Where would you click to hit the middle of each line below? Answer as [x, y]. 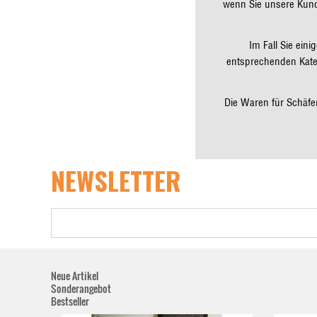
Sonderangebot [81, 288]
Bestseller [70, 301]
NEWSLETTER [116, 180]
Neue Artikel [75, 276]
